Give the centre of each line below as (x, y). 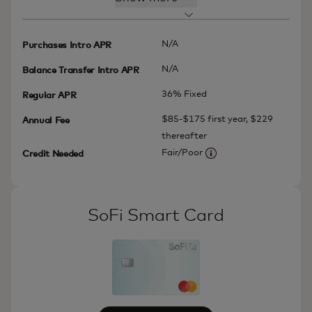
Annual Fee (46, 120)
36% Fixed (184, 94)
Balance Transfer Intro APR (81, 70)
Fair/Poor (182, 153)
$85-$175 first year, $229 (217, 119)
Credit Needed (53, 154)
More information (248, 162)
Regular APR (49, 95)
